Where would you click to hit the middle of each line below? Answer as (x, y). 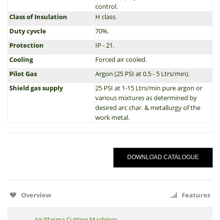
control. (107, 6)
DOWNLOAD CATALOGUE (163, 157)
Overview (36, 195)
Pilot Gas (22, 74)
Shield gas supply (35, 88)
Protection (26, 45)
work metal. (112, 117)
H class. (106, 17)
